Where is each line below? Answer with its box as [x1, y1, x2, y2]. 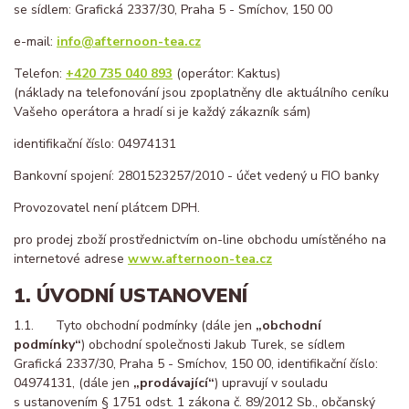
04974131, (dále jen [14, 374, 133, 393]
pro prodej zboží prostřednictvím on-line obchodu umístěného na [14, 230, 386, 248]
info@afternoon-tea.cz [57, 32, 201, 50]
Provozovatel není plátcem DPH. [14, 198, 200, 216]
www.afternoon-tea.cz [128, 249, 272, 267]
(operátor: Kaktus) [173, 64, 280, 82]
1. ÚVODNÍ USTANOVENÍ [14, 283, 247, 309]
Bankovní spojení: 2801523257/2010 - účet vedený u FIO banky [14, 166, 379, 184]
